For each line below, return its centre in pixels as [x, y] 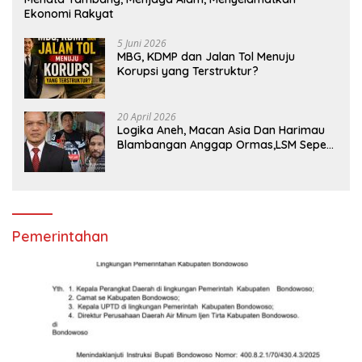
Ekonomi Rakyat [69, 13]
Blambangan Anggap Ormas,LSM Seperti [227, 144]
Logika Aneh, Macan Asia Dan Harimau [221, 130]
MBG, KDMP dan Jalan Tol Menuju [206, 56]
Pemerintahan [60, 236]
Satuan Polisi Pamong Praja [192, 159]
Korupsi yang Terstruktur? [188, 71]
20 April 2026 [147, 116]
